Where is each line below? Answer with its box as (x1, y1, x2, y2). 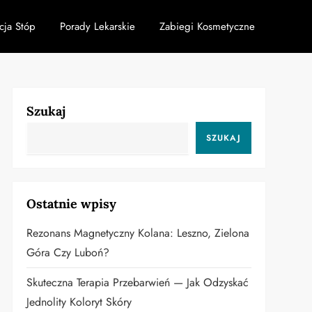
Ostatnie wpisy (26, 196, 116, 212)
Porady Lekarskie (59, 19, 135, 34)
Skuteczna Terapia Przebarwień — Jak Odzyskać (26, 274, 249, 290)
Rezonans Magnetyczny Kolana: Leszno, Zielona (26, 225, 249, 241)
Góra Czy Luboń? (26, 244, 109, 260)
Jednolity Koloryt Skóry (26, 294, 132, 310)
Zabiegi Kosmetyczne (159, 19, 255, 34)
